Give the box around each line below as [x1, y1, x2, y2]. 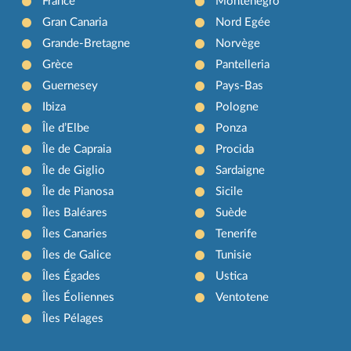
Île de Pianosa [42, 185, 114, 197]
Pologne [215, 100, 259, 113]
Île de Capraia [42, 143, 112, 155]
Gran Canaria [42, 16, 108, 28]
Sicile [215, 185, 243, 197]
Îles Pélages [42, 312, 104, 324]
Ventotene [215, 291, 269, 303]
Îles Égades [42, 270, 101, 282]
